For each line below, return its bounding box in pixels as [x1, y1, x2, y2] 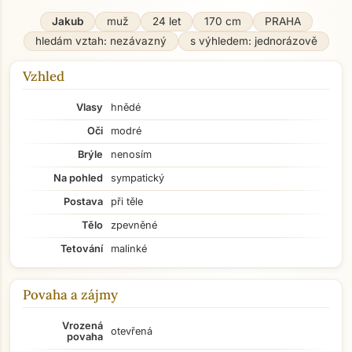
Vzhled [23, 68, 64, 85]
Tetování [60, 243, 103, 255]
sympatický [111, 172, 164, 184]
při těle [111, 196, 143, 207]
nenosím [111, 148, 152, 160]
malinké [111, 243, 147, 255]
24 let [152, 15, 181, 27]
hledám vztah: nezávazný [35, 35, 167, 47]
